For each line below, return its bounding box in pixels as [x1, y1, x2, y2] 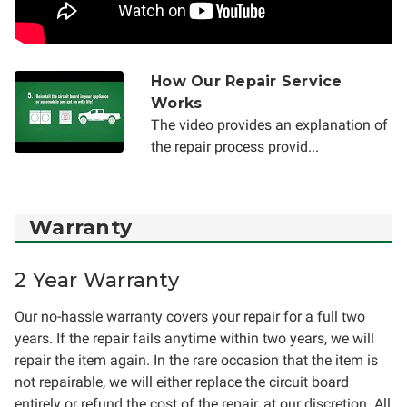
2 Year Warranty [15, 267, 179, 293]
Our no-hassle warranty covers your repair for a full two [15, 307, 365, 325]
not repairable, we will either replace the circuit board [15, 372, 349, 391]
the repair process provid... [151, 137, 319, 155]
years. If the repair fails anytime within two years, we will [15, 329, 374, 347]
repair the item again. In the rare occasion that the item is [15, 351, 378, 369]
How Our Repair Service [151, 72, 342, 90]
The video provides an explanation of [151, 115, 388, 134]
